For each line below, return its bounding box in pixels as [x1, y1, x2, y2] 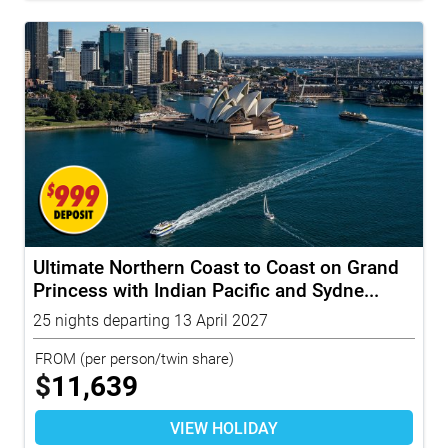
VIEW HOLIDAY [170, 416, 278, 438]
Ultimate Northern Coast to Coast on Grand [33, 253, 399, 279]
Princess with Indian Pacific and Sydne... [33, 276, 379, 302]
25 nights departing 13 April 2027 [33, 308, 268, 330]
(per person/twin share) [76, 347, 234, 368]
